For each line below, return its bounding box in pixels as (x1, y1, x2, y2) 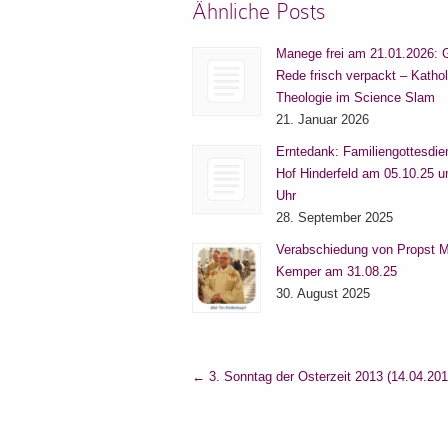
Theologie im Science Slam (276, 90, 435, 106)
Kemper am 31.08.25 (276, 264, 397, 280)
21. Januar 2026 (276, 112, 369, 128)
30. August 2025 (276, 286, 370, 302)
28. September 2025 (276, 210, 393, 226)
